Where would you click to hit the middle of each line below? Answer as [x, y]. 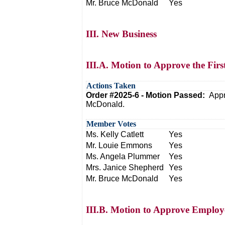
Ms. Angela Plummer [123, 156]
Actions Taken [111, 86]
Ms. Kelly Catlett [115, 134]
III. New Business [121, 34]
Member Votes [111, 124]
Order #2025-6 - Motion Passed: [147, 95]
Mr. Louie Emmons [119, 145]
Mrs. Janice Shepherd [125, 167]
